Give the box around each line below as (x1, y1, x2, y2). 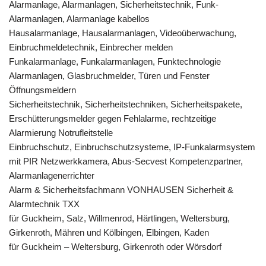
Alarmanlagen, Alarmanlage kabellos (9, 14, 150, 24)
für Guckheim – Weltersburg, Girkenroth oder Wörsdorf (9, 242, 221, 252)
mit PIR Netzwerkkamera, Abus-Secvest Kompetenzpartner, (9, 156, 243, 166)
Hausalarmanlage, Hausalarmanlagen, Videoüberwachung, (9, 28, 236, 38)
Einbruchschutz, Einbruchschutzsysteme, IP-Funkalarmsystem (9, 142, 255, 152)
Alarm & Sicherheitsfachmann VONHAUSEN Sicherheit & (9, 185, 233, 195)
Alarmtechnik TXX (9, 199, 80, 209)
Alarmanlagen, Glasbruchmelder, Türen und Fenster (9, 71, 210, 81)
